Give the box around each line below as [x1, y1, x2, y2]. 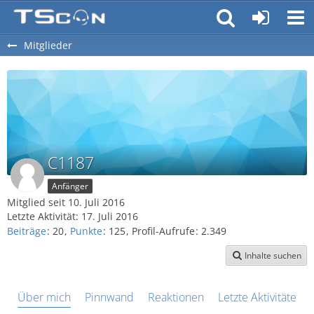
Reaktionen [148, 289, 204, 306]
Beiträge [7, 224, 46, 238]
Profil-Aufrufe [132, 224, 195, 238]
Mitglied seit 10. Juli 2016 [7, 196, 125, 209]
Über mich [18, 289, 71, 306]
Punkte [70, 224, 102, 238]
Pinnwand [85, 289, 134, 306]
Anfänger [52, 180, 88, 192]
